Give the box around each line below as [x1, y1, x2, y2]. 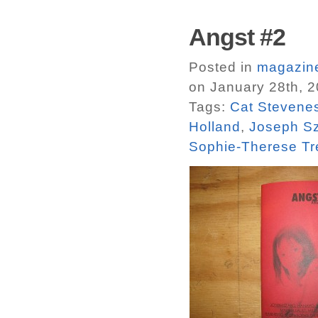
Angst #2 [189, 23, 285, 50]
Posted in [189, 60, 257, 75]
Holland [189, 119, 241, 134]
